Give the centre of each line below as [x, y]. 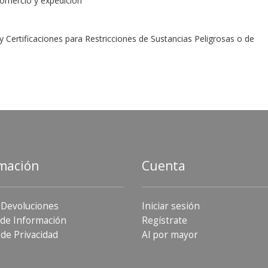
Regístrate [165, 221]
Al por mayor [170, 235]
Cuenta [164, 166]
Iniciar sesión [171, 206]
